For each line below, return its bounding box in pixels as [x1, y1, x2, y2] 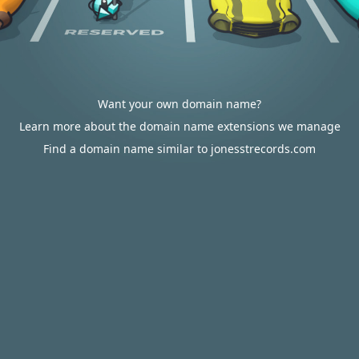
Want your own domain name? [98, 96, 261, 111]
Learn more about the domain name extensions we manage [18, 119, 341, 134]
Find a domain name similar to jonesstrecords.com [43, 141, 316, 156]
